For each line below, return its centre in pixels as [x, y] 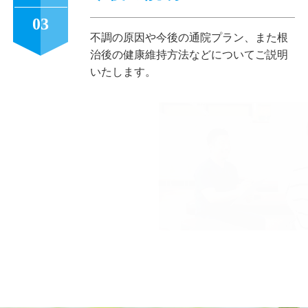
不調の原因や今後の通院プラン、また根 [189, 37]
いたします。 [123, 71]
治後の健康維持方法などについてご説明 [189, 54]
